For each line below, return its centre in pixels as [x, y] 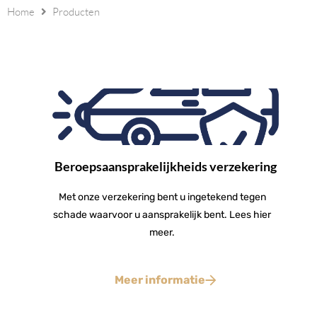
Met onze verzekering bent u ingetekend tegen [162, 197]
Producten [76, 12]
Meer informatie [160, 280]
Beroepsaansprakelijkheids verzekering [166, 167]
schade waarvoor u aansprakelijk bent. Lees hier [162, 215]
